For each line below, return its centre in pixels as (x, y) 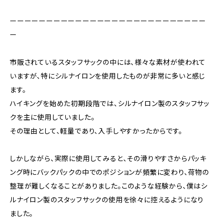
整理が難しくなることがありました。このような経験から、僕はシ (109, 186)
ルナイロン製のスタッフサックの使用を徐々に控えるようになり (107, 200)
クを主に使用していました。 (53, 117)
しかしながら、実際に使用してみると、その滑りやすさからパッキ (108, 158)
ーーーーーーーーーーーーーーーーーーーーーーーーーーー (108, 21)
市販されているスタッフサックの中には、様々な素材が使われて (108, 62)
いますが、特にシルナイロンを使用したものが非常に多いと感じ (108, 76)
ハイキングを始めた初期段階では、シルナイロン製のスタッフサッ (110, 103)
